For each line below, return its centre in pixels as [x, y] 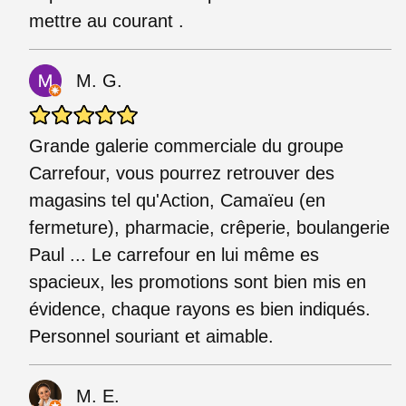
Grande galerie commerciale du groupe [186, 145]
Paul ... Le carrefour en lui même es [174, 254]
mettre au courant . [106, 20]
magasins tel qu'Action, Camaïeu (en [177, 200]
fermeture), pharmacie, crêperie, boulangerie [209, 227]
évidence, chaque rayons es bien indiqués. [200, 309]
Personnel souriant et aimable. [151, 336]
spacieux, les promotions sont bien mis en [198, 281]
